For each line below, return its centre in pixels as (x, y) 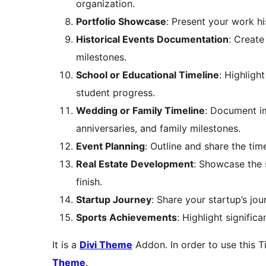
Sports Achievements (126, 218)
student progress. (115, 93)
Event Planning (110, 146)
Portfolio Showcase (121, 22)
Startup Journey (114, 200)
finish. (89, 182)
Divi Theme (106, 245)
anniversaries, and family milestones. (158, 129)
